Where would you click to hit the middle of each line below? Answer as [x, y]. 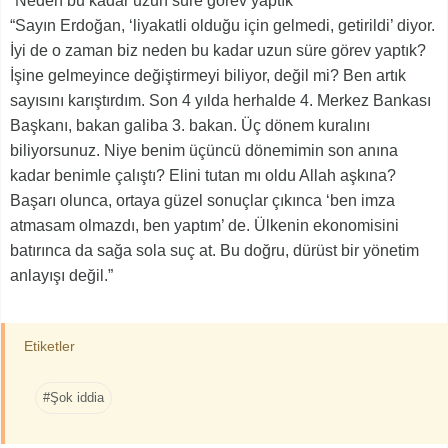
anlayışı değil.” [61, 276]
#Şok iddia [73, 398]
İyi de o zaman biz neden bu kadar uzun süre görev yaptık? [218, 51]
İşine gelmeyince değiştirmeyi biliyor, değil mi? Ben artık [208, 76]
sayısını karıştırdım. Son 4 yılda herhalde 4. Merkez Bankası [220, 101]
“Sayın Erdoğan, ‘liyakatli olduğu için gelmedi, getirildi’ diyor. [222, 26]
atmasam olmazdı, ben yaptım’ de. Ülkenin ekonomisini [204, 226]
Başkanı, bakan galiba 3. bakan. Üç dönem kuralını [190, 126]
